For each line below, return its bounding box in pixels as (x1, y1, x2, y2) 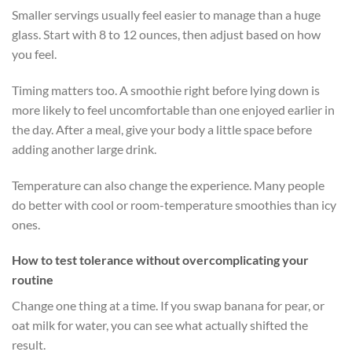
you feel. (12, 46, 57, 61)
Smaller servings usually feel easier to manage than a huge (12, 6, 321, 22)
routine (12, 272, 53, 288)
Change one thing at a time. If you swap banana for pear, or (12, 298, 324, 313)
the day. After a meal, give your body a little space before (12, 121, 312, 137)
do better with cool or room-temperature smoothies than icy (12, 196, 336, 212)
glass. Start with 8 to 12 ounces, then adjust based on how (12, 26, 321, 42)
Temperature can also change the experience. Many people (12, 177, 324, 192)
